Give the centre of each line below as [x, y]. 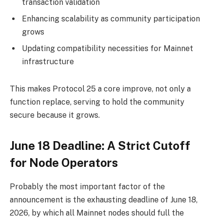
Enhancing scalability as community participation [111, 19]
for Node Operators [64, 163]
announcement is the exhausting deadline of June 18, [104, 200]
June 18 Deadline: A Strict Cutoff [100, 146]
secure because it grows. [55, 115]
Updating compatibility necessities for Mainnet [108, 49]
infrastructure [48, 62]
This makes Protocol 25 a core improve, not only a [100, 89]
